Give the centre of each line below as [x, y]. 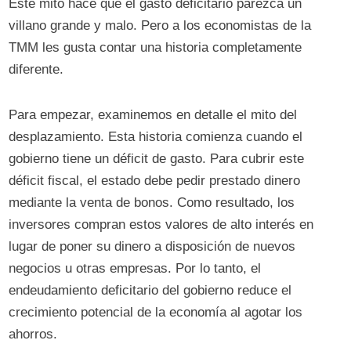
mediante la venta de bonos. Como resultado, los [152, 203]
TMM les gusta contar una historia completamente [156, 48]
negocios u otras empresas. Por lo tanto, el [135, 269]
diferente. [38, 70]
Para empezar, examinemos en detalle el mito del [153, 115]
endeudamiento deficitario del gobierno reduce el [150, 291]
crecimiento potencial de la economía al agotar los [156, 313]
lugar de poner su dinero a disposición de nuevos [152, 247]
